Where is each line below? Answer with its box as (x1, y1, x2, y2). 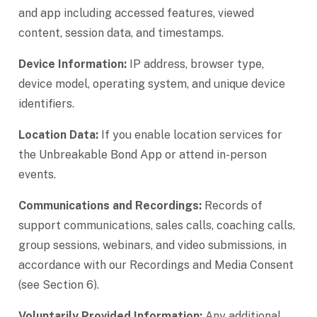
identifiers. (18, 97, 74, 110)
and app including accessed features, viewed (18, 6, 254, 20)
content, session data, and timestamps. (18, 26, 224, 40)
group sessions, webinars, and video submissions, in (18, 238, 287, 252)
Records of (202, 199, 263, 212)
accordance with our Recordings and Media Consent (18, 258, 294, 272)
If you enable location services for (98, 128, 282, 142)
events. (18, 168, 56, 181)
